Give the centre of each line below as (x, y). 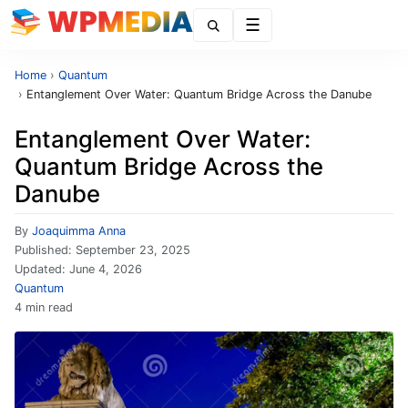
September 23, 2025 (133, 250)
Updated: (42, 269)
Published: (45, 250)
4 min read (44, 307)
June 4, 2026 (106, 269)
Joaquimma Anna (79, 231)
